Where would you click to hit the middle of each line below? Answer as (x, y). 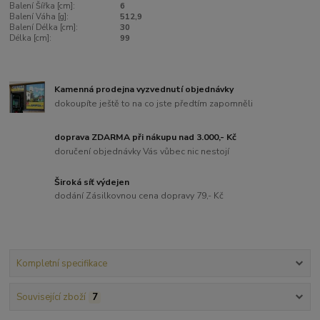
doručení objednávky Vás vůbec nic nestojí (142, 151)
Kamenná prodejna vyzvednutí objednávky (144, 90)
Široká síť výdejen (92, 182)
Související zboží (51, 297)
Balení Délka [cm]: (44, 27)
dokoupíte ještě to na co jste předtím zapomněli (154, 103)
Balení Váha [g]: (39, 17)
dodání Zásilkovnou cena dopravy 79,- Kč (139, 196)
